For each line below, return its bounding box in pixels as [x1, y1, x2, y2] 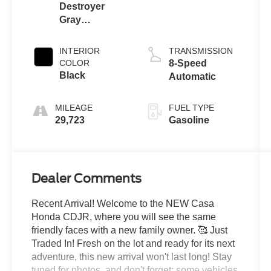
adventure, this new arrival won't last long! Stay [31, 252, 232, 263]
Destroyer [59, 1, 105, 12]
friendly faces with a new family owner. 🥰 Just [31, 225, 228, 236]
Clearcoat [59, 28, 104, 39]
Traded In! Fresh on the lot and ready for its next [31, 238, 235, 249]
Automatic [168, 71, 216, 82]
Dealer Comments [31, 171, 142, 186]
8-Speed [168, 58, 207, 69]
